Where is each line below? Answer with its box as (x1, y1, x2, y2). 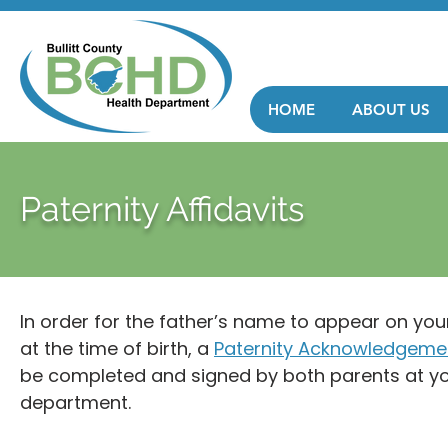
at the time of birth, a (20, 336, 214, 361)
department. (20, 390, 131, 415)
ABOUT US (352, 100, 430, 119)
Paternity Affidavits (20, 189, 304, 229)
